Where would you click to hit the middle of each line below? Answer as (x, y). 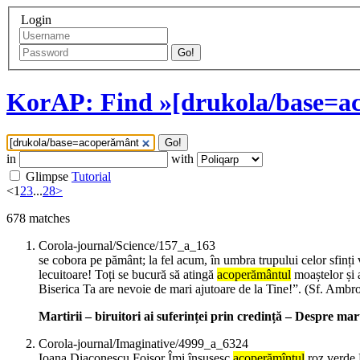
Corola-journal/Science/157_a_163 (127, 246)
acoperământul (254, 275)
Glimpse (47, 177)
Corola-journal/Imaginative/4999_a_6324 (143, 344)
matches (48, 219)
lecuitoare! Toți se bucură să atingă (128, 275)
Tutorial (91, 177)
